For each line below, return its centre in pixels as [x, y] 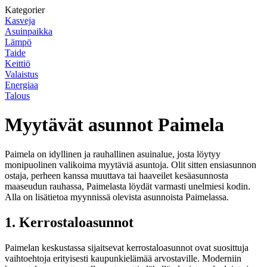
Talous [17, 96]
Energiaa [21, 85]
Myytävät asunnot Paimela [114, 125]
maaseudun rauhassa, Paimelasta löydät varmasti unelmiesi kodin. [128, 186]
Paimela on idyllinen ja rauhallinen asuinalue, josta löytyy [113, 154]
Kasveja [20, 21]
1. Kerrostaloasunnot [69, 222]
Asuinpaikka [29, 31]
